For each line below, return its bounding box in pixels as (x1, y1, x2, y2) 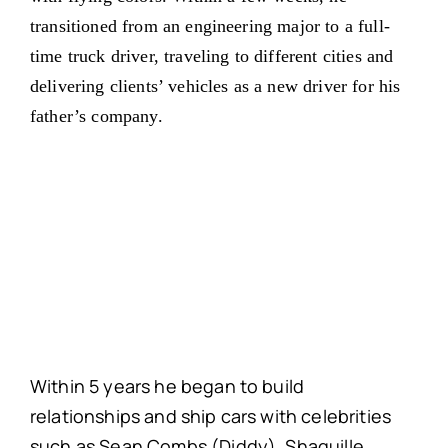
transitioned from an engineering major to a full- (29, 16, 390, 37)
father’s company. (29, 106, 163, 127)
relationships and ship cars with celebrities (29, 404, 392, 429)
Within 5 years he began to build (29, 374, 305, 399)
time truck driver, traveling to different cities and (29, 46, 394, 67)
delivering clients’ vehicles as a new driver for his (29, 76, 401, 97)
